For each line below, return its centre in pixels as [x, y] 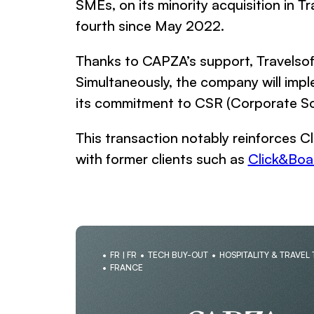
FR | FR [123, 255]
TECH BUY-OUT [178, 255]
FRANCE [126, 267]
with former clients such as [162, 159]
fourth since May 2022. [150, 26]
